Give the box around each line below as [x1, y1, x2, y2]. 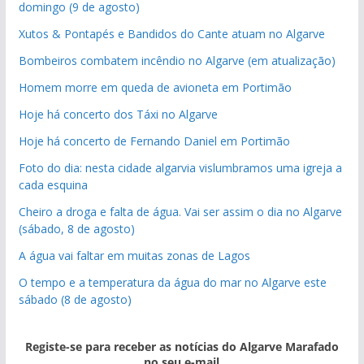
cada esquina [18, 176, 88, 193]
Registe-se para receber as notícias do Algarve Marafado [24, 338, 339, 354]
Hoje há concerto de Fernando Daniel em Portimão [18, 132, 290, 149]
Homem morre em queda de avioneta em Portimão [18, 79, 292, 95]
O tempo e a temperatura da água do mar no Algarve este [18, 274, 327, 290]
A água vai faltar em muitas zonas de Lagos [18, 247, 250, 263]
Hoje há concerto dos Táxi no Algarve [18, 106, 218, 122]
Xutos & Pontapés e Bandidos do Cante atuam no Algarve [18, 25, 325, 41]
